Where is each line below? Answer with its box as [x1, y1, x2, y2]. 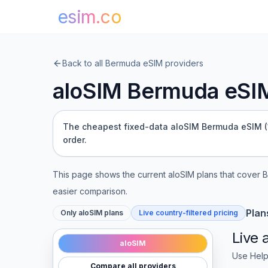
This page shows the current [53, 169, 168, 179]
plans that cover [194, 169, 263, 179]
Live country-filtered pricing [139, 208, 238, 217]
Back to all [62, 58, 105, 68]
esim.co [57, 6, 121, 28]
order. [63, 135, 87, 145]
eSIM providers [141, 58, 203, 68]
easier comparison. [53, 186, 127, 196]
